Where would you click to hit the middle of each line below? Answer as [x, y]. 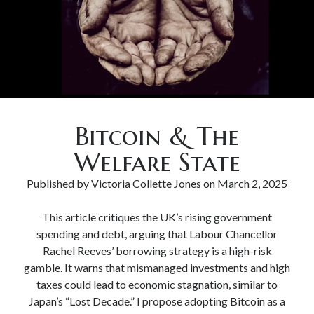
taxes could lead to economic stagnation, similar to [157, 284]
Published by [59, 183]
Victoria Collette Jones [146, 183]
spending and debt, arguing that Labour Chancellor [157, 233]
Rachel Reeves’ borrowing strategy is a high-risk [157, 250]
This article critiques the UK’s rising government [157, 217]
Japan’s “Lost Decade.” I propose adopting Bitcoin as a [157, 301]
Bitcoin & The [157, 136]
